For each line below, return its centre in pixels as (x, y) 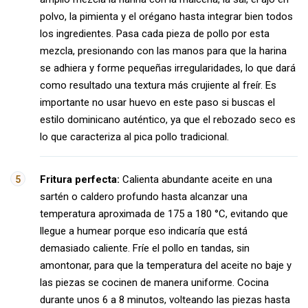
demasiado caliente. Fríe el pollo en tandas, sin (145, 248)
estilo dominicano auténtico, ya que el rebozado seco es (168, 120)
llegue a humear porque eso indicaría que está (144, 231)
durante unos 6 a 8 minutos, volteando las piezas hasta (165, 300)
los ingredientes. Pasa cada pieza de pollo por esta (155, 34)
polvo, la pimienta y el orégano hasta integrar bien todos (166, 16)
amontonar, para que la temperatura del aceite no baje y (166, 265)
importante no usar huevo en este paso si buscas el (157, 102)
